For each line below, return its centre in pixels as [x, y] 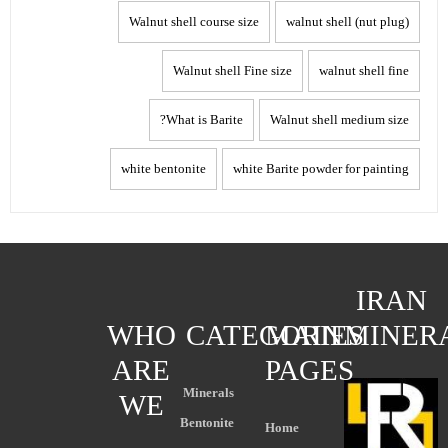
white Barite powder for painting [321, 168]
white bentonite [163, 168]
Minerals [208, 392]
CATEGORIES [275, 334]
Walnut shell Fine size [232, 70]
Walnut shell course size [194, 21]
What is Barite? [204, 119]
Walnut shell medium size [339, 119]
